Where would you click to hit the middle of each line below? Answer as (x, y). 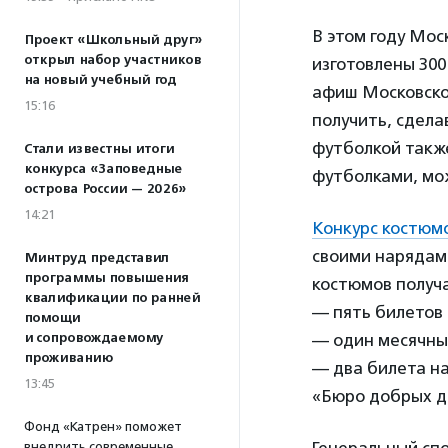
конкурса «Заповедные (103, 169)
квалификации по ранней (112, 298)
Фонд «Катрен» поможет (103, 426)
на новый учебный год (100, 80)
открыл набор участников (112, 60)
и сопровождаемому (93, 338)
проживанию (68, 358)
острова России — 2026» (105, 189)
